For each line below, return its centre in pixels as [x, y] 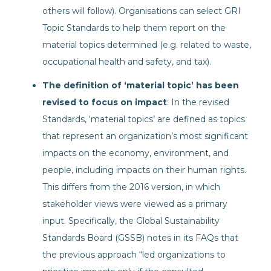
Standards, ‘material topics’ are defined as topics [144, 119]
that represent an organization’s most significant [145, 136]
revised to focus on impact [105, 102]
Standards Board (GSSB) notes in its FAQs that [140, 238]
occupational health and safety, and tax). [127, 62]
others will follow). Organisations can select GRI [142, 11]
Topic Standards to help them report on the [134, 28]
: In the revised [198, 102]
